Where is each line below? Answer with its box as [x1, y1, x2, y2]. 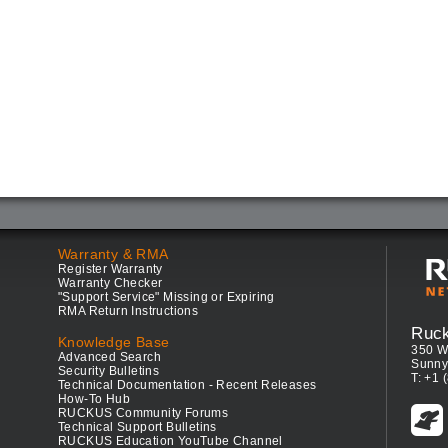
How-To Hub [58, 392, 131, 407]
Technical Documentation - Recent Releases [58, 378, 317, 393]
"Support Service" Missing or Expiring [58, 290, 275, 305]
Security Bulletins [58, 364, 160, 379]
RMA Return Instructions [58, 304, 199, 319]
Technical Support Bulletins [58, 420, 217, 435]
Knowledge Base [58, 334, 170, 351]
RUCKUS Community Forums [58, 406, 229, 421]
